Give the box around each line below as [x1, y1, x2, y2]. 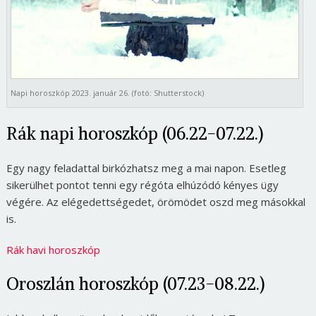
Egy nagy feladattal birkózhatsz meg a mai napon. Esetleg [6, 160, 286, 175]
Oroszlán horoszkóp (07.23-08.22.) [6, 272, 265, 294]
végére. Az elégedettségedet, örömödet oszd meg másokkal [6, 194, 305, 209]
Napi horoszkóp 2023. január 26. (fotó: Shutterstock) [10, 87, 204, 98]
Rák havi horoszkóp [6, 242, 100, 257]
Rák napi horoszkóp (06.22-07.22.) [6, 122, 263, 144]
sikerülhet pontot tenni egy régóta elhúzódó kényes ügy [6, 177, 279, 192]
